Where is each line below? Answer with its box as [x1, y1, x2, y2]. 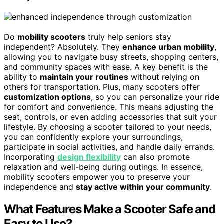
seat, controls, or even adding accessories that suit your [4, 112, 217, 122]
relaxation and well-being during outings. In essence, [4, 162, 203, 172]
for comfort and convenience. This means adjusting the [4, 102, 213, 112]
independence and [4, 182, 76, 192]
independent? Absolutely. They [4, 42, 122, 52]
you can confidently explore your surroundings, [4, 132, 183, 142]
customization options [4, 92, 91, 102]
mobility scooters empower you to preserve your [4, 172, 190, 182]
